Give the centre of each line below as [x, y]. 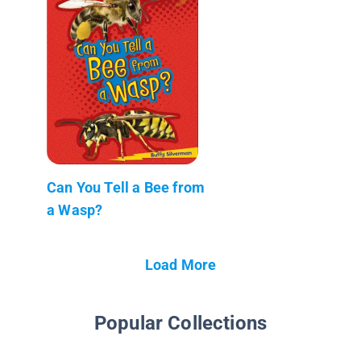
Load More [180, 264]
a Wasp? [75, 210]
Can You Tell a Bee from [126, 187]
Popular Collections [180, 323]
